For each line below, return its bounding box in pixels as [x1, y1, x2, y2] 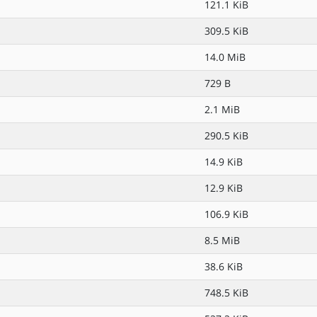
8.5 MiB [204, 234, 240, 247]
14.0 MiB [204, 50, 246, 64]
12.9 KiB [204, 181, 243, 195]
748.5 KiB [204, 286, 248, 299]
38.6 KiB [204, 260, 243, 273]
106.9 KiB [204, 207, 248, 221]
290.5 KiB [204, 129, 248, 142]
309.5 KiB [204, 24, 248, 38]
